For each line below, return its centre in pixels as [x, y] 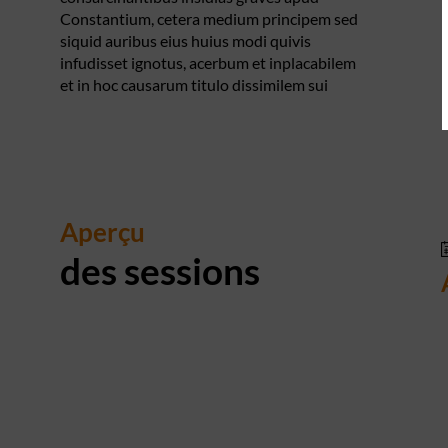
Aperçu [102, 232]
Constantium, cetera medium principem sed [209, 18]
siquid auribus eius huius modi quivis [185, 40]
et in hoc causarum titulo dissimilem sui [194, 84]
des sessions [160, 270]
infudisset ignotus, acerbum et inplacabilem [208, 62]
